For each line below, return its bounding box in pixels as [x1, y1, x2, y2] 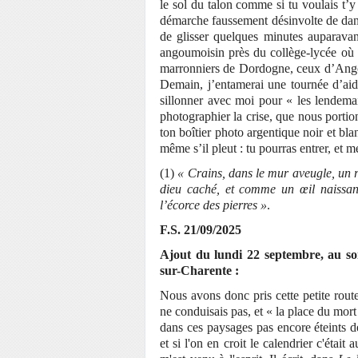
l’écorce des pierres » [160, 198, 267, 213]
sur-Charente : [160, 264, 242, 278]
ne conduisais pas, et [160, 304, 266, 319]
